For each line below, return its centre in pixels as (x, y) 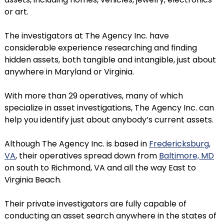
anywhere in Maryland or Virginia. (69, 72)
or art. (16, 12)
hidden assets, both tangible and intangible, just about (110, 60)
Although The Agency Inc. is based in (76, 144)
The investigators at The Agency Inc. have (86, 36)
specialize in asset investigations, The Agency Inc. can (109, 108)
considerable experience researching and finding (100, 48)
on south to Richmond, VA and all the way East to (100, 168)
